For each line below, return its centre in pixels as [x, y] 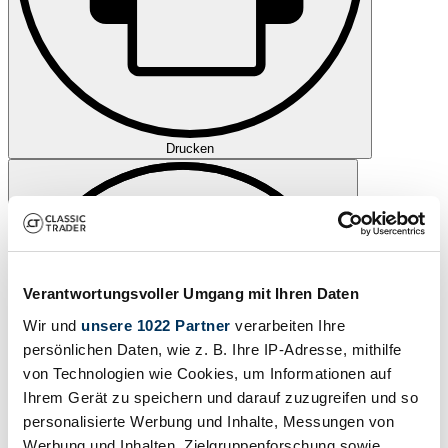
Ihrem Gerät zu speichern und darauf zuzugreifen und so [220, 397]
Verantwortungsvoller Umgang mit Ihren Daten [191, 293]
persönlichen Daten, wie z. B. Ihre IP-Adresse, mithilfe [212, 349]
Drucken [190, 148]
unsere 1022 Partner [156, 325]
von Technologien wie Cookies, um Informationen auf [207, 373]
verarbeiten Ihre [287, 325]
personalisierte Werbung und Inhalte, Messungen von [208, 421]
